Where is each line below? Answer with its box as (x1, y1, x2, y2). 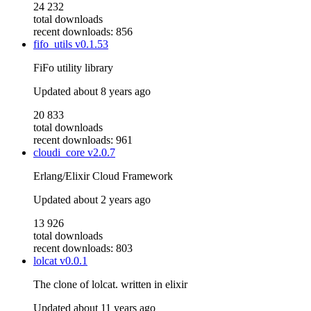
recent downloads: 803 (33, 242, 133, 255)
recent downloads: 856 (33, 26, 133, 38)
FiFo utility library (33, 62, 113, 74)
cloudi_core (33, 146, 87, 159)
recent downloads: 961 (33, 134, 133, 146)
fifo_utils (33, 38, 75, 51)
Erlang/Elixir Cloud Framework (33, 170, 173, 183)
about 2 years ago (74, 194, 151, 206)
